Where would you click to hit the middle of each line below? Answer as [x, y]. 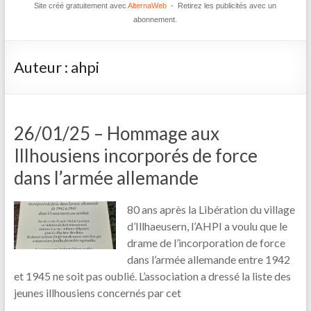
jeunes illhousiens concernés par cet [97, 292]
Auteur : [42, 67]
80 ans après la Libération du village [211, 209]
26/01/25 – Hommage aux [116, 133]
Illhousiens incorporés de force [135, 155]
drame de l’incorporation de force [207, 242]
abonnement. [155, 19]
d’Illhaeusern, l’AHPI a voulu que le [208, 226]
